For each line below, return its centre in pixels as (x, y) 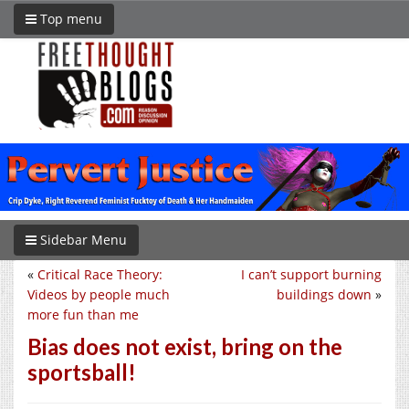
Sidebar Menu (82, 239)
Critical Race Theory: (100, 274)
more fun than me (83, 314)
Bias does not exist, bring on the (185, 346)
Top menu (69, 19)
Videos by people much (99, 294)
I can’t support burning (311, 274)
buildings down (324, 294)
